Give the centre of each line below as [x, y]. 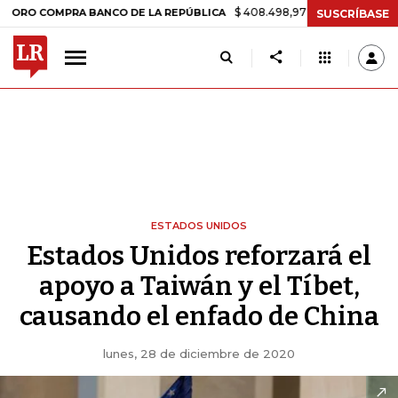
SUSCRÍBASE [353, 13]
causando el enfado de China [199, 316]
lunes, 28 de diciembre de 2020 [199, 354]
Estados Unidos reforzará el [199, 256]
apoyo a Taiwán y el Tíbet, [199, 286]
